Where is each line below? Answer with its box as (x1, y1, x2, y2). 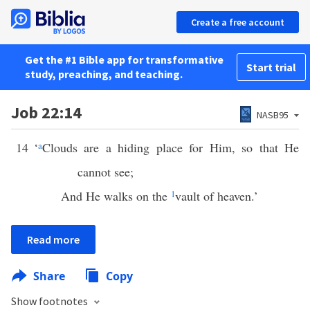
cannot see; (77, 163, 134, 180)
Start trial (246, 60, 296, 74)
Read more (27, 232, 80, 246)
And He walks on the (61, 188, 171, 204)
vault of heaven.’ (175, 188, 258, 204)
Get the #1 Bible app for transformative (25, 53, 224, 66)
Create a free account (191, 16, 284, 28)
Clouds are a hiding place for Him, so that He (42, 139, 300, 156)
